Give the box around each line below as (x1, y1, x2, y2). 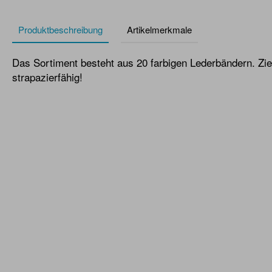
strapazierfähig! (12, 69, 83, 84)
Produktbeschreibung (18, 23, 103, 36)
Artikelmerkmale (127, 23, 192, 36)
